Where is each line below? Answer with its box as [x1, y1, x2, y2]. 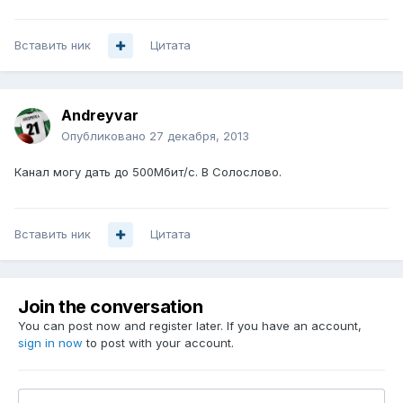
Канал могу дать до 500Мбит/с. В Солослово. [14, 165, 282, 180]
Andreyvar [61, 106, 139, 125]
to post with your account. [83, 336, 234, 351]
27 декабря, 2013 [149, 129, 249, 144]
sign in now [18, 336, 83, 351]
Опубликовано [61, 129, 149, 144]
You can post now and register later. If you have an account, [18, 318, 362, 334]
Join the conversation [18, 296, 203, 318]
